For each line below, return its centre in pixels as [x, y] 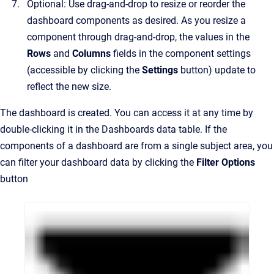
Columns [91, 54]
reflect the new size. [69, 87]
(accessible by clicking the [84, 70]
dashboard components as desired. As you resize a [136, 20]
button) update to [217, 70]
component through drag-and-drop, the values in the [138, 37]
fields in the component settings [181, 54]
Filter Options [224, 162]
